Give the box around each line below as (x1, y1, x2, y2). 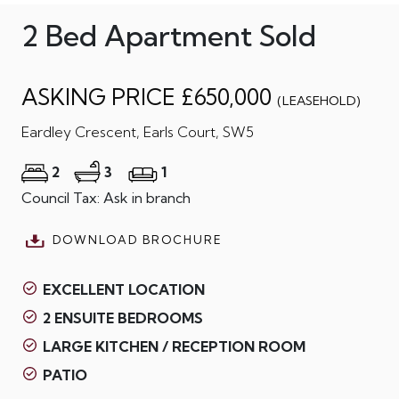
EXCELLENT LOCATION (42, 281, 205, 299)
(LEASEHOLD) (276, 92, 361, 109)
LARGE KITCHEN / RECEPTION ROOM (42, 338, 305, 356)
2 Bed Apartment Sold (20, 17, 316, 53)
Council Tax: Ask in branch (20, 188, 191, 207)
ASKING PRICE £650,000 (20, 82, 277, 110)
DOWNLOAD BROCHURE (47, 232, 223, 247)
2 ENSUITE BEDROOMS (42, 309, 203, 328)
